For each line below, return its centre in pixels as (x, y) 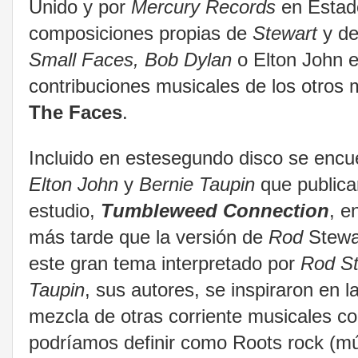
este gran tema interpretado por (165, 263)
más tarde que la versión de (149, 237)
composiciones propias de (141, 34)
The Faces (76, 113)
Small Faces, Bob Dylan (133, 60)
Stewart (285, 34)
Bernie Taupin (197, 184)
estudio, (65, 210)
